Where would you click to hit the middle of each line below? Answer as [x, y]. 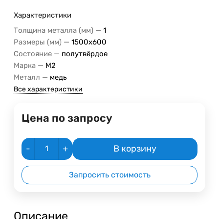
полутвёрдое [85, 54]
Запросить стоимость [109, 175]
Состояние [33, 54]
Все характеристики [48, 89]
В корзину [135, 148]
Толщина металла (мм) [54, 30]
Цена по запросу [67, 118]
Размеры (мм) [38, 42]
